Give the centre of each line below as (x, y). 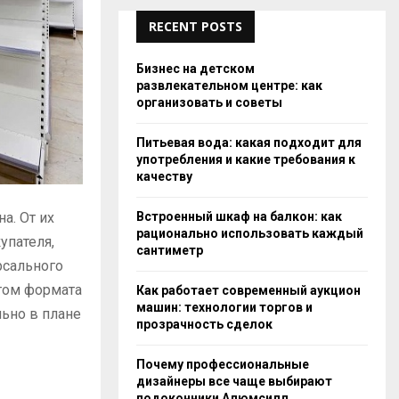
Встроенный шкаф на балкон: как (239, 216)
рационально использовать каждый (250, 233)
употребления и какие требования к (246, 159)
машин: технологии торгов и (224, 307)
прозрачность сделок (204, 324)
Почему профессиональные (223, 364)
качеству (164, 176)
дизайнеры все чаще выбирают (234, 381)
